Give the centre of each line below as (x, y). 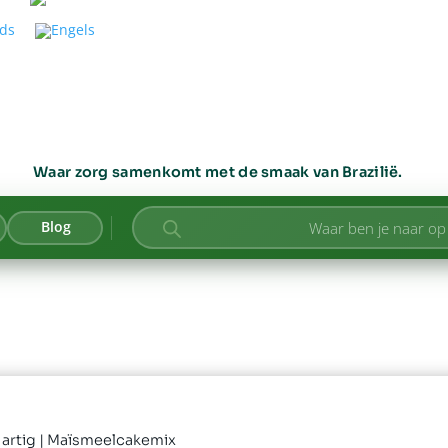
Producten (186, 223)
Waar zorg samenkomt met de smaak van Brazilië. (218, 172)
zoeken (175, 237)
